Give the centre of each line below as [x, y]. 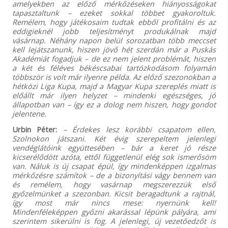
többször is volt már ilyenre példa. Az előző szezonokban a [114, 77]
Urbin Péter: [35, 129]
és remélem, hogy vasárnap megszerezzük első [114, 184]
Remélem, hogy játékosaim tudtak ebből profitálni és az [114, 22]
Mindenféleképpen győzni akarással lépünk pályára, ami [114, 211]
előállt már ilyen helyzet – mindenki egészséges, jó [114, 95]
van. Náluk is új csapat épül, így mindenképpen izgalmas [114, 166]
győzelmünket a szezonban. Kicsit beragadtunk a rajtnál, [114, 193]
